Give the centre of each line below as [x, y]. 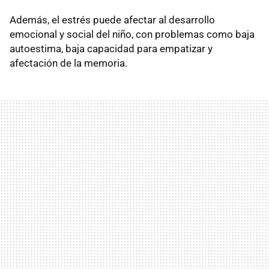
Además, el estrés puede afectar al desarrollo [112, 20]
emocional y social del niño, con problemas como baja [132, 34]
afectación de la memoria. [68, 63]
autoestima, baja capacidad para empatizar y [111, 48]
